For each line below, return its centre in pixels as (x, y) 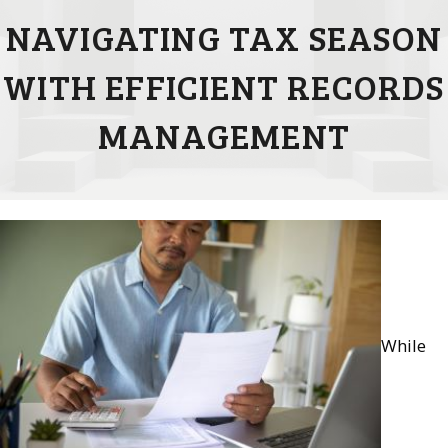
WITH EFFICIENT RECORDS (224, 86)
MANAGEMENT (224, 135)
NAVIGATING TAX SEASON (224, 37)
